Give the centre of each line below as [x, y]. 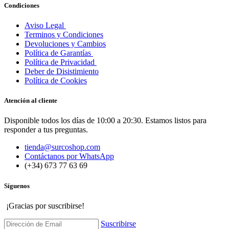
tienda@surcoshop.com [62, 147]
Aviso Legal [45, 25]
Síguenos [17, 186]
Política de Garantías [59, 53]
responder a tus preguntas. [46, 130]
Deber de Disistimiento [62, 71]
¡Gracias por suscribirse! [44, 205]
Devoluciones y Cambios [65, 44]
